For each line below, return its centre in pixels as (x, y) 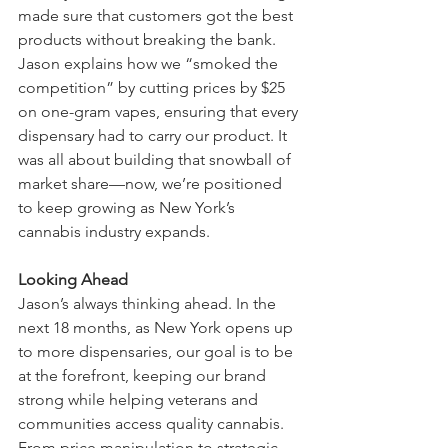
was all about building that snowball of (156, 159)
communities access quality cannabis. (153, 423)
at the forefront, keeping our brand (144, 375)
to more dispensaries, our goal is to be (157, 351)
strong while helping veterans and (140, 399)
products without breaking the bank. (149, 39)
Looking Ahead (73, 279)
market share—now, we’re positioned (152, 183)
